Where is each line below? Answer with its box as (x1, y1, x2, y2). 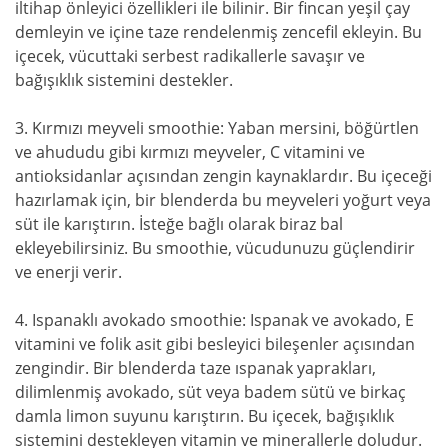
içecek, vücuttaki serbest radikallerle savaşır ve (15, 44, 365, 67)
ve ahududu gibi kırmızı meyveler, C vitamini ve (15, 140, 365, 163)
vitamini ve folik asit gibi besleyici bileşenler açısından (15, 332, 415, 355)
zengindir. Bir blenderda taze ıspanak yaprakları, (15, 356, 376, 379)
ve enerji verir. (15, 260, 122, 283)
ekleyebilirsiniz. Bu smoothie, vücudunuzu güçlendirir (15, 236, 415, 259)
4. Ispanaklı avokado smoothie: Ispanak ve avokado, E (15, 308, 414, 331)
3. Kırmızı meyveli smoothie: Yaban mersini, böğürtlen (15, 116, 419, 139)
